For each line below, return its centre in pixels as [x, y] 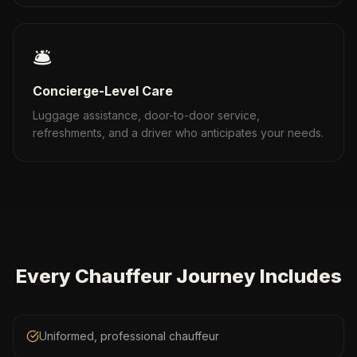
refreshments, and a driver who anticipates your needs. [178, 132]
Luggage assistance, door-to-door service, [146, 115]
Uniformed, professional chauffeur [129, 335]
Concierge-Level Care [103, 90]
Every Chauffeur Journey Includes [178, 276]
